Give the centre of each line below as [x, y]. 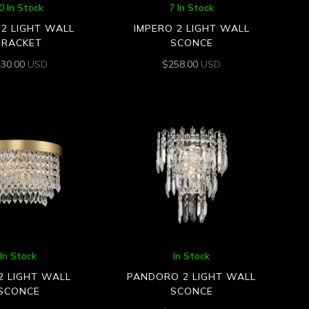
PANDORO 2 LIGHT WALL [192, 277]
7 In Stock [192, 8]
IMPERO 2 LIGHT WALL [191, 29]
